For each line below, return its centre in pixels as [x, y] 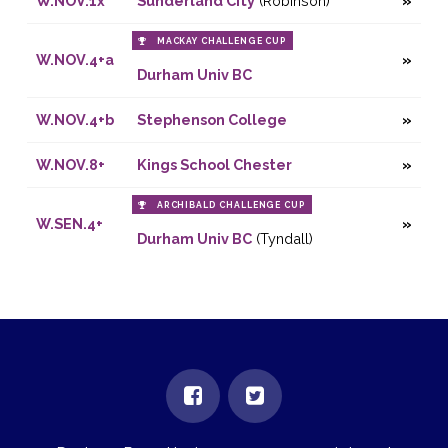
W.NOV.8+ [70, 165]
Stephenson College [211, 120]
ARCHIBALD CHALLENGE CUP [231, 204]
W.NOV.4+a [74, 60]
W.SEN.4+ [69, 224]
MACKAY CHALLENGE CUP [222, 40]
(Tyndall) [282, 239]
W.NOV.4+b [74, 120]
